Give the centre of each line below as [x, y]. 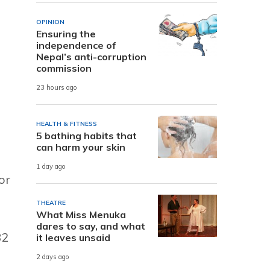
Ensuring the [66, 33]
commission [64, 68]
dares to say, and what [91, 226]
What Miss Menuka [81, 214]
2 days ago [53, 257]
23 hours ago [57, 88]
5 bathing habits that [86, 135]
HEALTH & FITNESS [67, 124]
